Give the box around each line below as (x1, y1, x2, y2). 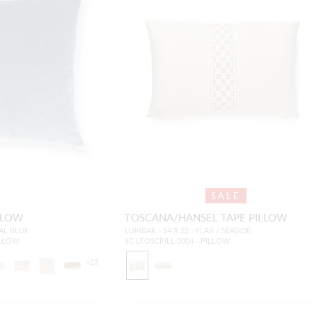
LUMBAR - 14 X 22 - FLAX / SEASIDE (124, 225, 251, 236)
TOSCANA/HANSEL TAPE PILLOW (124, 210, 288, 225)
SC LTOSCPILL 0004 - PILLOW (124, 235, 230, 247)
